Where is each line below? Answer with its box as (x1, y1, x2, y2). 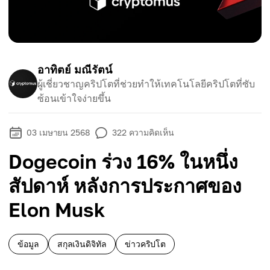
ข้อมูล (17, 239, 39, 249)
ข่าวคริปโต (124, 239, 166, 249)
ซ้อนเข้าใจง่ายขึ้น (37, 92, 111, 104)
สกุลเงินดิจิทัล (57, 239, 107, 249)
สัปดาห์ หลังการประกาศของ (8, 174, 242, 197)
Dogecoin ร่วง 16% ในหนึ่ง (8, 150, 238, 173)
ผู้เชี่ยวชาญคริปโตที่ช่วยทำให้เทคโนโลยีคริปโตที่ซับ (37, 78, 255, 90)
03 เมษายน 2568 (27, 127, 90, 137)
